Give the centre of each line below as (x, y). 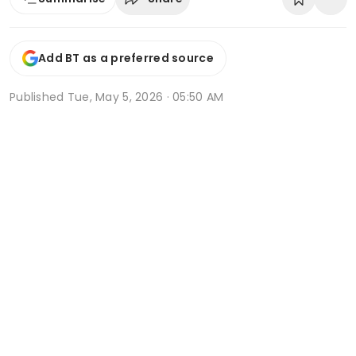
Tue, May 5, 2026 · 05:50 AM (145, 97)
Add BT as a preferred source (126, 58)
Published (39, 97)
